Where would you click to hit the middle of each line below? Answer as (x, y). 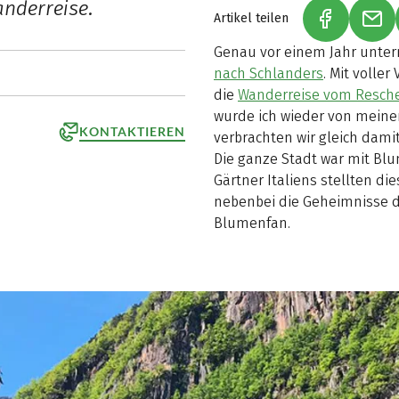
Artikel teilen (251, 18)
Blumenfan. (252, 223)
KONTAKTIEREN (132, 131)
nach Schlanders (268, 73)
